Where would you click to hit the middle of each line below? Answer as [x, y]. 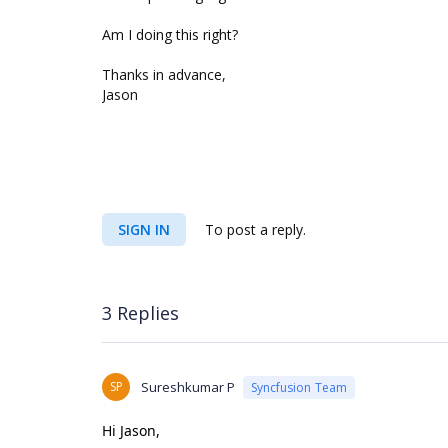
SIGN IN [144, 229]
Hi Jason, [131, 430]
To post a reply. [253, 229]
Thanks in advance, [164, 74]
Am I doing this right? [170, 34]
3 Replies [140, 312]
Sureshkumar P [188, 387]
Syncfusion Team [299, 387]
